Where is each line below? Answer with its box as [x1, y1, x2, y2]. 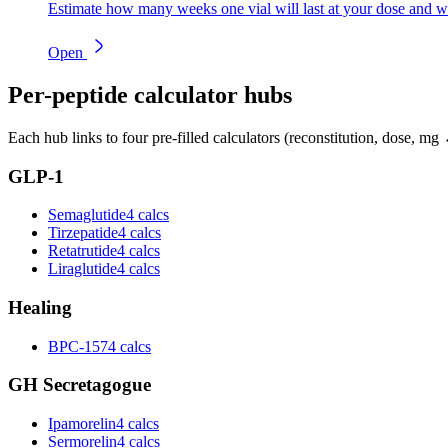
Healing [8, 297, 72, 319]
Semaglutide [48, 206, 126, 224]
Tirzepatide [48, 224, 118, 242]
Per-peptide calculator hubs [8, 81, 292, 108]
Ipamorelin [48, 415, 116, 433]
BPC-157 [48, 337, 108, 355]
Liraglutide [48, 260, 117, 278]
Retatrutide [48, 242, 117, 260]
